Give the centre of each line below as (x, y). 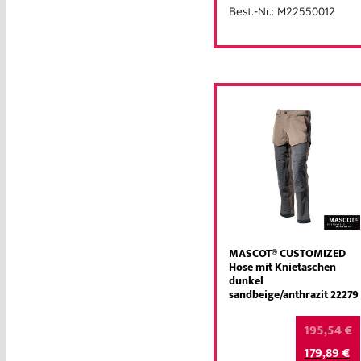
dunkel (246, 282)
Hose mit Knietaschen (282, 268)
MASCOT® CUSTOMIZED (287, 254)
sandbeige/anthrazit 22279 (294, 295)
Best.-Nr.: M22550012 (282, 11)
